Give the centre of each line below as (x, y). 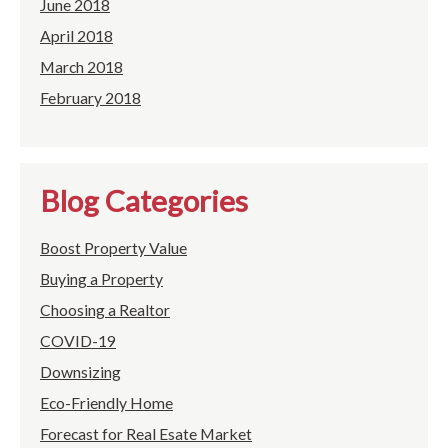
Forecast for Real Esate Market (146, 434)
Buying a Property (101, 279)
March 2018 (81, 67)
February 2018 (90, 98)
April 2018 (76, 36)
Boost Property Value (113, 248)
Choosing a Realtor (105, 310)
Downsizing (80, 372)
